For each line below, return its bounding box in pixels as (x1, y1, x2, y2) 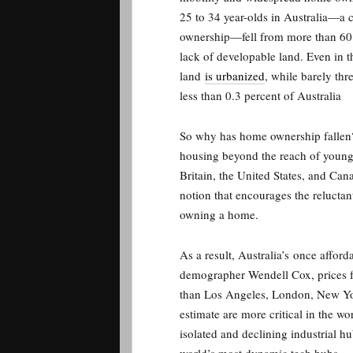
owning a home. (180, 206, 262, 222)
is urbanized (205, 68, 265, 84)
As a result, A (180, 247, 247, 262)
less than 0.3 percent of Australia (180, 87, 345, 103)
